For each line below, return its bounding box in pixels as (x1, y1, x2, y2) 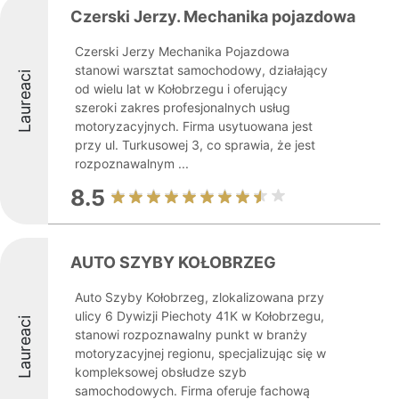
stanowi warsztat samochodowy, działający (75, 62, 328, 77)
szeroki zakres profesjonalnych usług (75, 100, 290, 115)
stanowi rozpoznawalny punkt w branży (75, 327, 307, 342)
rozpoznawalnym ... (75, 156, 189, 171)
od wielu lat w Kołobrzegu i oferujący (75, 81, 288, 96)
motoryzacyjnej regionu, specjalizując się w (75, 346, 326, 361)
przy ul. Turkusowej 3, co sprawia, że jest (75, 137, 315, 152)
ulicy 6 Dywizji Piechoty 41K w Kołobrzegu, (75, 308, 324, 323)
